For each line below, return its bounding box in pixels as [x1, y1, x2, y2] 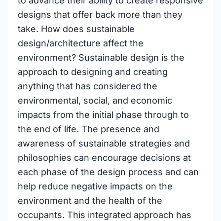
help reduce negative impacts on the [18, 181, 173, 191]
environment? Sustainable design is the [18, 52, 184, 63]
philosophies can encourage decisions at [18, 152, 191, 163]
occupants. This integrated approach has [18, 210, 191, 220]
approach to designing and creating [18, 67, 168, 77]
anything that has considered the [18, 81, 157, 91]
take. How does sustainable [18, 24, 135, 34]
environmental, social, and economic [18, 95, 172, 106]
